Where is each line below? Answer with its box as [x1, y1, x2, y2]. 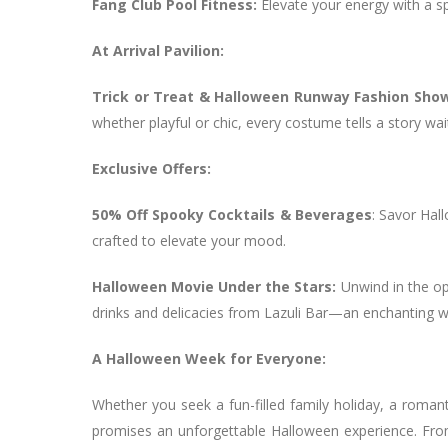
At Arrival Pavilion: [92, 41, 224, 60]
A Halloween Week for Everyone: [92, 349, 326, 368]
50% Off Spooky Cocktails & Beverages [92, 205, 372, 224]
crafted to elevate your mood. [92, 231, 286, 250]
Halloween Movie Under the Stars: [92, 277, 337, 296]
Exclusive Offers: [92, 159, 211, 178]
